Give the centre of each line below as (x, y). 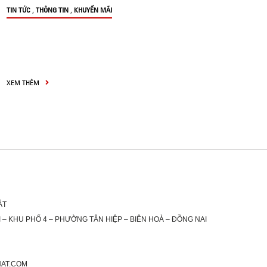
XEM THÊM (24, 83)
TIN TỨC (18, 10)
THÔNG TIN (52, 10)
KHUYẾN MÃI (93, 10)
